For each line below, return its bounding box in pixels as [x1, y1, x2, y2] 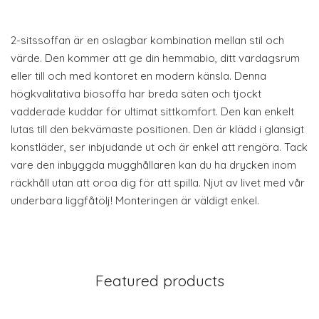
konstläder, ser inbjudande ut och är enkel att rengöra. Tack [11, 140, 308, 154]
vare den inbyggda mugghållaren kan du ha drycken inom [11, 158, 296, 172]
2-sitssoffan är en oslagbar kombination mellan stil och [11, 33, 284, 47]
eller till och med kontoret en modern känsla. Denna [11, 69, 266, 83]
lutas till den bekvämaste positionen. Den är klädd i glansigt [11, 122, 304, 136]
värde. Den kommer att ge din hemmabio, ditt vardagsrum [11, 51, 300, 65]
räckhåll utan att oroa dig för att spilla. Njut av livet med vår [11, 176, 305, 189]
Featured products [95, 271, 224, 290]
